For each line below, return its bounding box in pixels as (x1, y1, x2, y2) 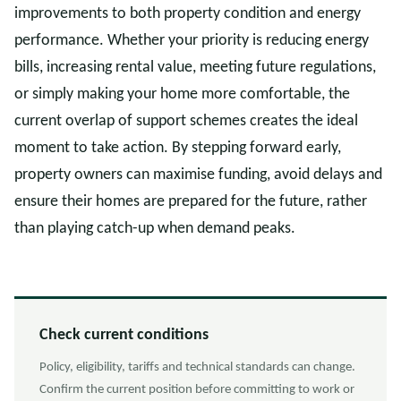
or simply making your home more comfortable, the (14, 86, 350, 103)
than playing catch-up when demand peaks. (14, 220, 295, 237)
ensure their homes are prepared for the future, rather (14, 193, 367, 210)
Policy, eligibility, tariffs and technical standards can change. (39, 361, 355, 374)
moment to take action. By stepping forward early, (14, 140, 341, 157)
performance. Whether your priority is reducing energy (14, 32, 369, 49)
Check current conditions (39, 327, 209, 344)
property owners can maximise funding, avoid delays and (14, 166, 382, 183)
